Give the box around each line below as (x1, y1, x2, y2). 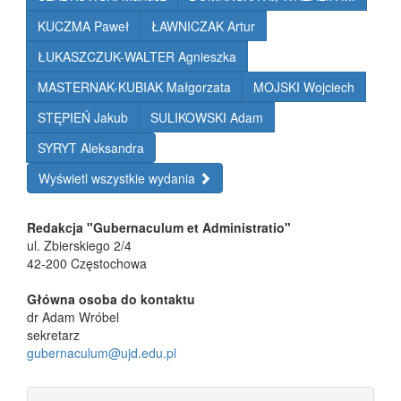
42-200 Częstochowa (27, 253, 147, 272)
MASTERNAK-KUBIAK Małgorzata (38, 77, 231, 96)
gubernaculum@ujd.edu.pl (27, 343, 176, 362)
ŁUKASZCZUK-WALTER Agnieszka (38, 47, 236, 65)
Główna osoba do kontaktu (27, 289, 195, 308)
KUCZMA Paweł (38, 16, 129, 35)
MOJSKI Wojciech (253, 77, 354, 96)
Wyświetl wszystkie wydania (38, 168, 199, 187)
